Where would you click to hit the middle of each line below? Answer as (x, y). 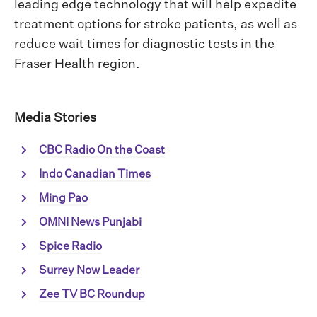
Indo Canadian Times (95, 175)
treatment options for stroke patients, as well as (156, 25)
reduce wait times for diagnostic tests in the (144, 45)
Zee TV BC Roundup (92, 295)
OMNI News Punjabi (90, 223)
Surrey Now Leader (90, 271)
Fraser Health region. (77, 65)
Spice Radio (70, 247)
